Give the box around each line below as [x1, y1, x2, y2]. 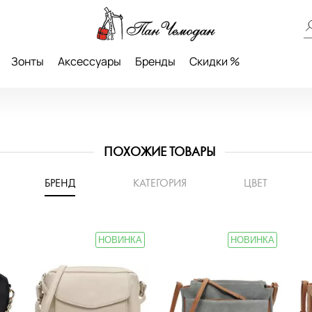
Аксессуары [58, 54, 121, 69]
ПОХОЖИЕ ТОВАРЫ [104, 145, 215, 159]
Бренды [135, 54, 175, 69]
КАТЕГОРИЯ [132, 178, 187, 189]
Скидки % [189, 54, 240, 69]
